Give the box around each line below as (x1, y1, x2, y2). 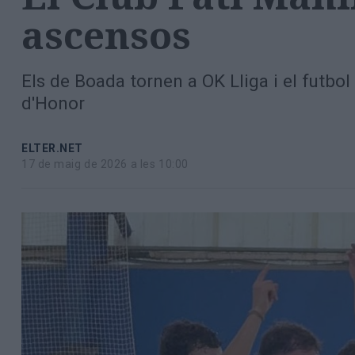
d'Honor (21, 93, 85, 114)
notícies (24, 35, 69, 50)
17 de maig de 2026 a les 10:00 (21, 158, 189, 171)
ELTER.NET (21, 142, 84, 155)
